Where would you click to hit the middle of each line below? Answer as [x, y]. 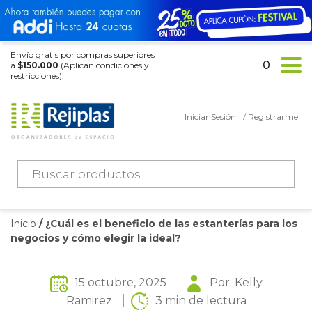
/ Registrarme [271, 117]
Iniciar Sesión [210, 117]
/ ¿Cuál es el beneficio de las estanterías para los [167, 224]
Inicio [23, 224]
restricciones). [37, 76]
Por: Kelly [236, 283]
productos [46, 187]
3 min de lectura [201, 300]
